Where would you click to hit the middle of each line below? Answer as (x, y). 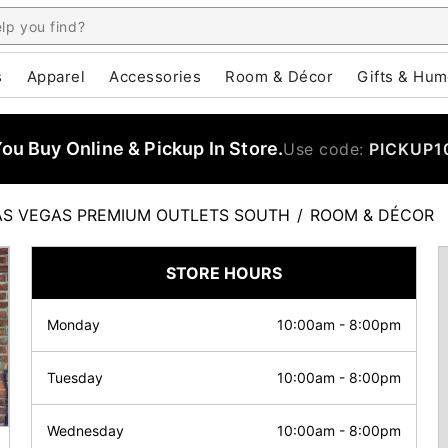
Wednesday (85, 430)
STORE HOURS (224, 273)
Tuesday (75, 377)
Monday (73, 324)
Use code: (326, 149)
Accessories (155, 76)
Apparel (56, 76)
